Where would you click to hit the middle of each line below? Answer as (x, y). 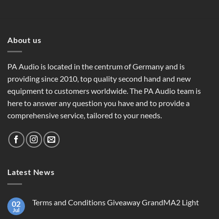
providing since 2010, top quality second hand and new (99, 79)
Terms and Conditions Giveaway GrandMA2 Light (116, 202)
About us (24, 40)
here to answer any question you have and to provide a (99, 103)
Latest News (31, 172)
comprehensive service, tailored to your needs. (85, 115)
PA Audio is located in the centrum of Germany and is (96, 66)
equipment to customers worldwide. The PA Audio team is (104, 91)
